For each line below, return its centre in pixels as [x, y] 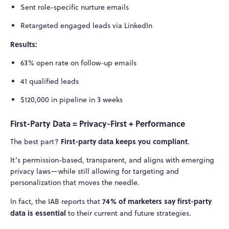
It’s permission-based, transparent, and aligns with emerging [112, 160]
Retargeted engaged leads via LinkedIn [86, 26]
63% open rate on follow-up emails [78, 63]
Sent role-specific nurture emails [74, 7]
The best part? [36, 141]
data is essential [38, 212]
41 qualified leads [49, 82]
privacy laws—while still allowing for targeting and [95, 171]
